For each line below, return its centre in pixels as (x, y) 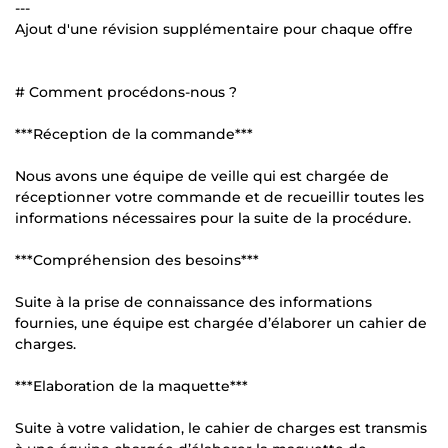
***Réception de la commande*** (134, 133)
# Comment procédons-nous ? (126, 91)
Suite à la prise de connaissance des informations (193, 301)
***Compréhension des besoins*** (137, 259)
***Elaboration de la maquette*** (131, 385)
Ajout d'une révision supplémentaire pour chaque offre (214, 28)
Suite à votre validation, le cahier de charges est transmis (221, 427)
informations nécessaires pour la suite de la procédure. (213, 217)
